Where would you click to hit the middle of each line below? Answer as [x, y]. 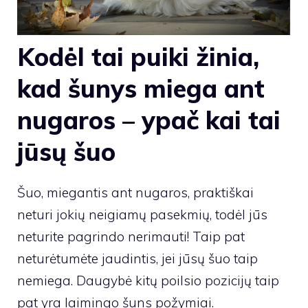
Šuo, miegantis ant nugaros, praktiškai [135, 192]
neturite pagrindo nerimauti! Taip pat [131, 236]
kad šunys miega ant [141, 88]
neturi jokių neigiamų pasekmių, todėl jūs [142, 214]
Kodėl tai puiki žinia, [138, 56]
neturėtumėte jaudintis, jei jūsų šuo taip [137, 258]
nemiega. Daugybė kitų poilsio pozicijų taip [148, 280]
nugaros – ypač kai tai [149, 120]
